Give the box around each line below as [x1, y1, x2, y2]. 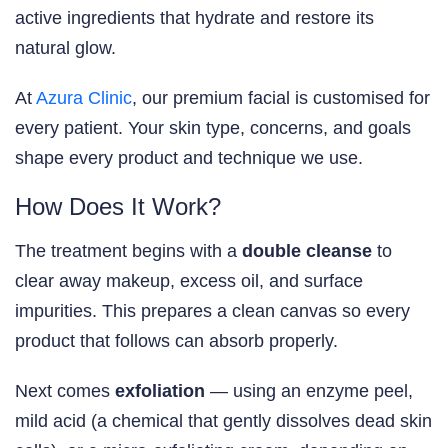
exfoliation [115, 381, 205, 402]
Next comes [15, 381, 115, 402]
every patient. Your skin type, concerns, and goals [15, 118, 411, 139]
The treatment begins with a [15, 241, 242, 262]
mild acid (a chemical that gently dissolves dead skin [15, 411, 432, 432]
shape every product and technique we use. [15, 148, 363, 169]
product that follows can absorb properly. [15, 331, 338, 352]
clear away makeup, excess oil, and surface [15, 271, 363, 292]
